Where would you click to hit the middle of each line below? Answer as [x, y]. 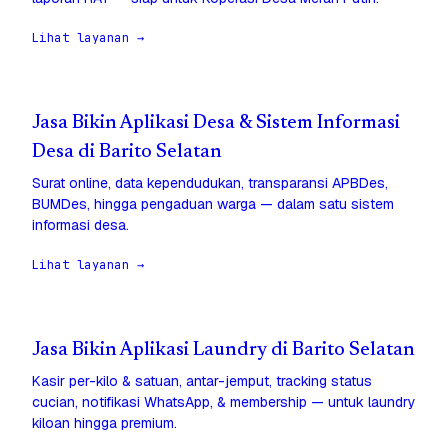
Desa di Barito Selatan [127, 153]
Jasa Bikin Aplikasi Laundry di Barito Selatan [223, 351]
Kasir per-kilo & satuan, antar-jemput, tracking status [202, 381]
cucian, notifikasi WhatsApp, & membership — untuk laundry [224, 402]
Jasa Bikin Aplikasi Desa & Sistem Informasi [216, 124]
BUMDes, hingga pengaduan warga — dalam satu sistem [213, 204]
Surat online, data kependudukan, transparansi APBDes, [210, 183]
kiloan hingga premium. [104, 423]
